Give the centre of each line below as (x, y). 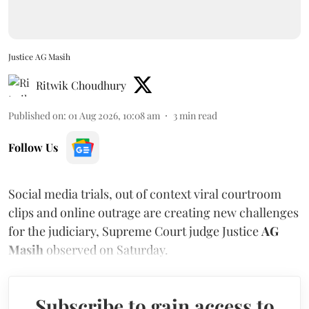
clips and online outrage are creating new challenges (153, 212)
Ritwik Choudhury (81, 85)
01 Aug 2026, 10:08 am (114, 115)
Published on (36, 115)
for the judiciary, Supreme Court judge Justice (135, 231)
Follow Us (33, 147)
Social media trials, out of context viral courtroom (145, 193)
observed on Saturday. (106, 249)
